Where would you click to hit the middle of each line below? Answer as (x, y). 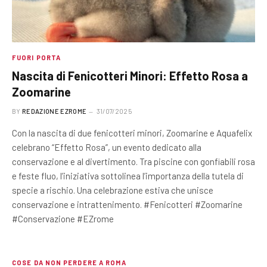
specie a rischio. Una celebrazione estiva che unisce (113, 190)
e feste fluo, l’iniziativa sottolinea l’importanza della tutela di (128, 176)
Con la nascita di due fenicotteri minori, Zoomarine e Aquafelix (132, 133)
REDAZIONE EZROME (55, 111)
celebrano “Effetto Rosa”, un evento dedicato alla (107, 147)
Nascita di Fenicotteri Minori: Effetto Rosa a (130, 76)
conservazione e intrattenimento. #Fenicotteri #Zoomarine (127, 204)
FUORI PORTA (37, 58)
